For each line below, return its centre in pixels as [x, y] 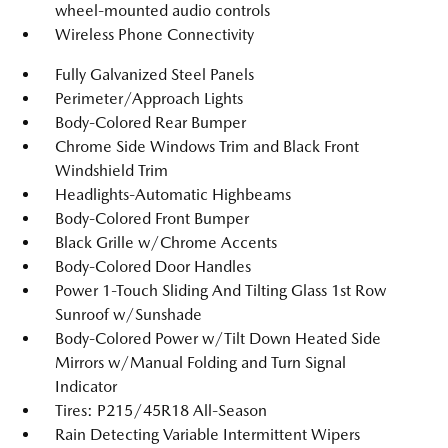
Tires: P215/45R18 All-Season [161, 410]
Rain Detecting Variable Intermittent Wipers [207, 434]
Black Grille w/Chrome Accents [166, 242]
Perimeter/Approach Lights [149, 98]
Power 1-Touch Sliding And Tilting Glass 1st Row [220, 290]
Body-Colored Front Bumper [152, 218]
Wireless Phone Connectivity [154, 34]
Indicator [86, 386]
